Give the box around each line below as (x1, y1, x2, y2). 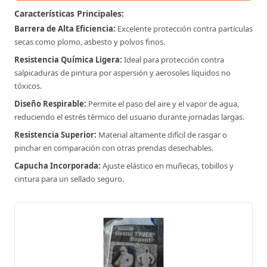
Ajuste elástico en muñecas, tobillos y (101, 160, 234, 171)
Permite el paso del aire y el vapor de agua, (86, 98, 239, 109)
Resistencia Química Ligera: (14, 54, 122, 65)
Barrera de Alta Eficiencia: (14, 23, 116, 34)
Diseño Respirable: (14, 98, 86, 109)
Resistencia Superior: (14, 129, 97, 140)
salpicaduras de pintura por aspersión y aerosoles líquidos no (14, 67, 231, 78)
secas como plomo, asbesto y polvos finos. (14, 36, 165, 47)
